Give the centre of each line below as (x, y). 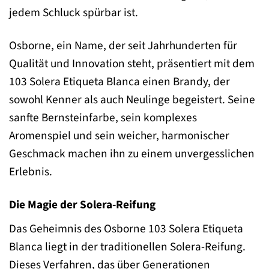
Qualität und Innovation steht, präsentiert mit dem (132, 64)
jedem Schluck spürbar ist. (74, 13)
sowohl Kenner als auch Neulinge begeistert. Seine (132, 100)
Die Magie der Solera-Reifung (82, 204)
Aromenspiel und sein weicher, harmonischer (119, 136)
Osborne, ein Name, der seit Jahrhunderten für (123, 46)
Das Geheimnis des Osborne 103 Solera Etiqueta (126, 228)
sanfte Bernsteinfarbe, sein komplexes (103, 118)
